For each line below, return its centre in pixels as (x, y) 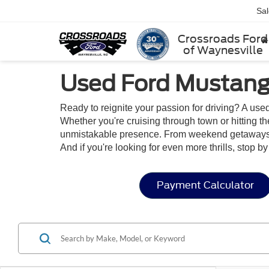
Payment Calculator (205, 185)
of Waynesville (223, 50)
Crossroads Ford (223, 38)
